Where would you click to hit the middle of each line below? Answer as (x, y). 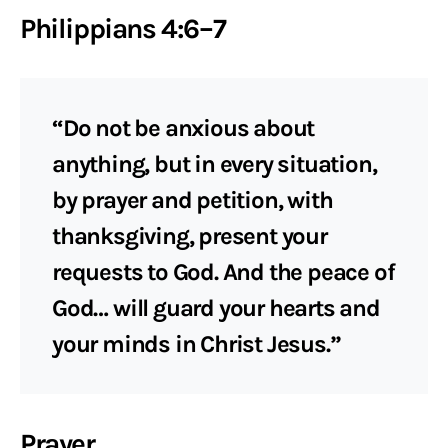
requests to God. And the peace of (223, 272)
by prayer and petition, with (192, 200)
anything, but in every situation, (214, 164)
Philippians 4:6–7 (123, 28)
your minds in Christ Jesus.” (196, 344)
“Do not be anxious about (183, 128)
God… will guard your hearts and (216, 308)
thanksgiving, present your (189, 236)
